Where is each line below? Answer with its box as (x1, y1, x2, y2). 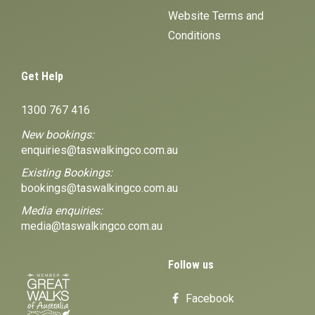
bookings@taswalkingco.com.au (21, 181, 178, 195)
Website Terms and (168, 9, 264, 23)
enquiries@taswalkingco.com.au (21, 143, 178, 157)
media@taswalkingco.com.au (21, 219, 162, 233)
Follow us (168, 258, 214, 272)
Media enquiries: (21, 204, 103, 218)
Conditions (168, 29, 221, 43)
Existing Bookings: (21, 166, 112, 180)
